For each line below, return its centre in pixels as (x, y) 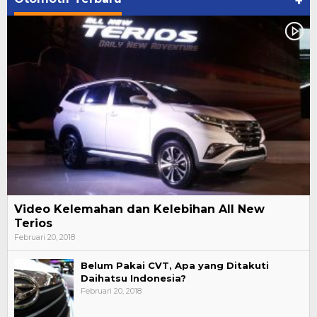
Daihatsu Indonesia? (133, 278)
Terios (33, 224)
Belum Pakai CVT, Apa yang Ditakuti (175, 266)
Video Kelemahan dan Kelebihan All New (139, 209)
